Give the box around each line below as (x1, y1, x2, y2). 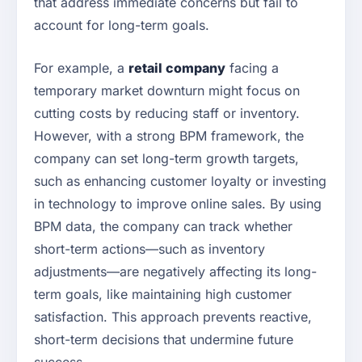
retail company (128, 60, 225, 77)
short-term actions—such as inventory (34, 241, 265, 258)
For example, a (34, 60, 128, 77)
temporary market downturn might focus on (34, 82, 300, 99)
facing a (225, 60, 279, 77)
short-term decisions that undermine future (34, 331, 293, 348)
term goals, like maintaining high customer (34, 286, 292, 303)
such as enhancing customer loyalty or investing (34, 173, 326, 190)
